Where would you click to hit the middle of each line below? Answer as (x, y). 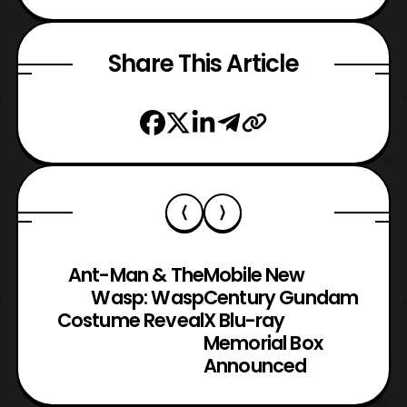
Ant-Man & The (135, 275)
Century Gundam (281, 298)
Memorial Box (263, 343)
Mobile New (254, 275)
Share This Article (203, 64)
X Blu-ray (244, 321)
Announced (255, 366)
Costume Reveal (130, 321)
